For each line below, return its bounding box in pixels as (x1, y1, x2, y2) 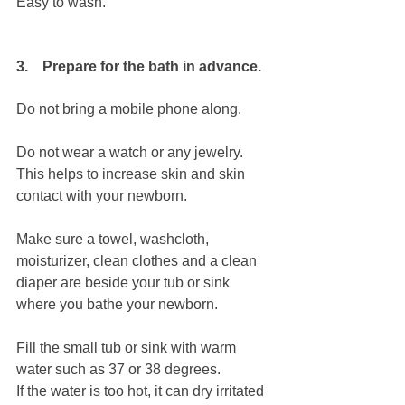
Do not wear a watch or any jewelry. (16, 145, 243, 161)
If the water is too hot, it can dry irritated (16, 383, 268, 400)
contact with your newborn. (16, 188, 187, 204)
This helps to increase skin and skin (16, 166, 249, 183)
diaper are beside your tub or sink (16, 275, 233, 291)
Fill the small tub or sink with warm (16, 340, 240, 356)
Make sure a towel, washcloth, (16, 231, 212, 248)
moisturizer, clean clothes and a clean (16, 253, 260, 269)
